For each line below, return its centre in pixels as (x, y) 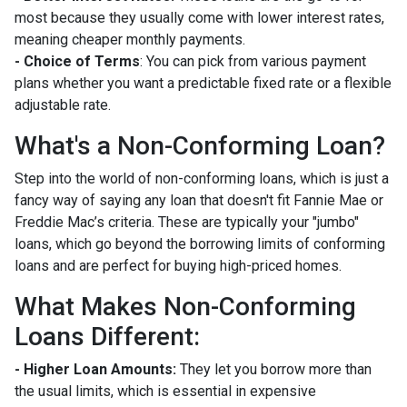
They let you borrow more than (274, 369)
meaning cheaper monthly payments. (130, 39)
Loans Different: (107, 336)
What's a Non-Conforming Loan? (200, 145)
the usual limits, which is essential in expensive (165, 391)
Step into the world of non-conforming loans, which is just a (202, 178)
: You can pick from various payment (253, 61)
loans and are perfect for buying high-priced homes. (178, 265)
